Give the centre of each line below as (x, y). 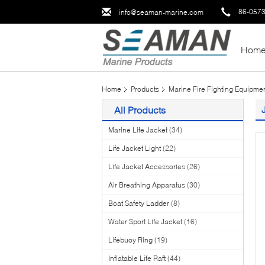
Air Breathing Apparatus (147, 185)
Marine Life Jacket (138, 130)
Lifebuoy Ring (130, 240)
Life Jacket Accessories (147, 167)
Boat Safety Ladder (139, 203)
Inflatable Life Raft (137, 258)
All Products (140, 110)
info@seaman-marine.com (161, 12)
